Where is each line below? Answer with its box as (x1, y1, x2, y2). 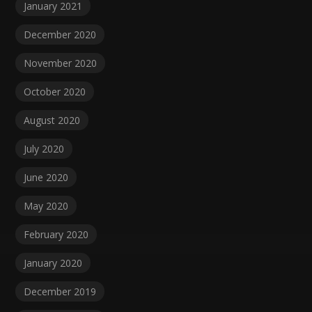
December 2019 (24, 284, 97, 298)
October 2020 (24, 84, 86, 98)
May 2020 (24, 198, 69, 212)
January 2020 (24, 256, 83, 270)
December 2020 (24, 27, 97, 41)
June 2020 (24, 170, 69, 184)
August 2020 (24, 113, 81, 127)
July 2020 (24, 141, 65, 155)
